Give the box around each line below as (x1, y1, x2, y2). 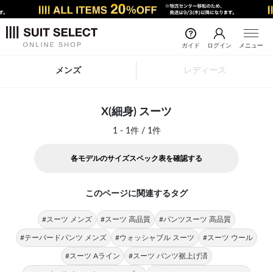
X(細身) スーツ (101, 107, 172, 118)
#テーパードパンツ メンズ (20, 234, 107, 241)
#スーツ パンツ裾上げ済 (129, 252, 208, 260)
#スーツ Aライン (65, 252, 120, 260)
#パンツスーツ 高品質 (159, 216, 231, 223)
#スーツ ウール (203, 234, 253, 241)
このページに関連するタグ (85, 190, 188, 198)
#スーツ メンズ (42, 216, 92, 223)
